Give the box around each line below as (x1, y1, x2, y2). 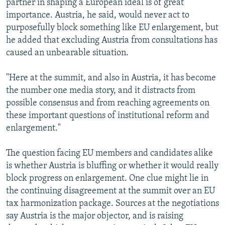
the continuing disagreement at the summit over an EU (6, 186, 215, 196)
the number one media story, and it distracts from (6, 85, 195, 95)
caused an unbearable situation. (6, 48, 129, 58)
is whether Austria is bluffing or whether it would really (6, 161, 218, 171)
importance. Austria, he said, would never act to (6, 10, 189, 20)
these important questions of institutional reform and (6, 110, 209, 121)
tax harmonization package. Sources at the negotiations (6, 198, 219, 208)
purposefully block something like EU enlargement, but (6, 23, 218, 33)
